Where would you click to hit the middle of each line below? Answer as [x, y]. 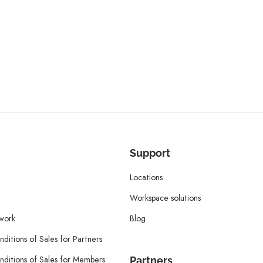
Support [150, 153]
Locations [146, 177]
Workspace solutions [165, 198]
